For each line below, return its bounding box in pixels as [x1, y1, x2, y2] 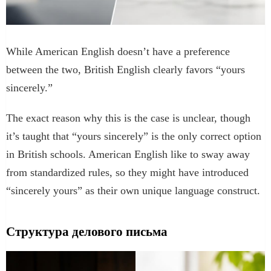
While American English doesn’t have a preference [6, 45, 230, 57]
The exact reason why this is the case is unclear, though [6, 111, 250, 124]
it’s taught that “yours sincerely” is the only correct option [6, 129, 261, 142]
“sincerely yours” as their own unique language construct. [6, 184, 260, 197]
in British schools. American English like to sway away [6, 148, 250, 160]
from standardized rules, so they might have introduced [6, 166, 249, 178]
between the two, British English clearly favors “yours [6, 63, 245, 76]
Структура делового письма [6, 224, 168, 239]
